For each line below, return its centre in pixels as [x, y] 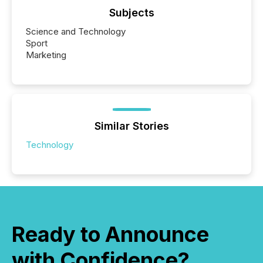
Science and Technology [76, 32]
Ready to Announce [110, 235]
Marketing [46, 55]
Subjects [131, 13]
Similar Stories [131, 126]
